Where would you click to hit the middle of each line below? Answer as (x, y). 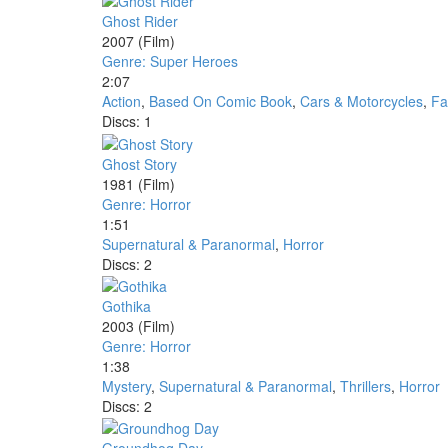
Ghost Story (139, 163)
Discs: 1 (127, 121)
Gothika (126, 305)
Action (121, 101)
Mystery (126, 385)
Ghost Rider (140, 21)
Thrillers (365, 385)
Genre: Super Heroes (170, 61)
